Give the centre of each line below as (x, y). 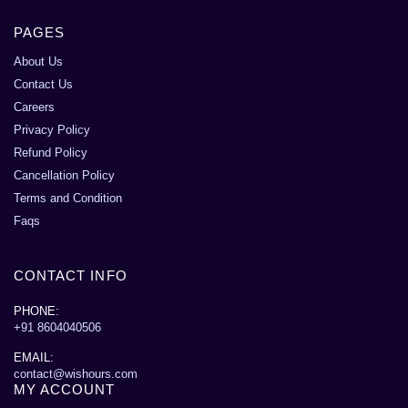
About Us (38, 61)
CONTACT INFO (71, 275)
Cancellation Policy (64, 175)
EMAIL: (34, 357)
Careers (34, 107)
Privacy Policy (52, 129)
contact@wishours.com (76, 373)
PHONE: (36, 311)
